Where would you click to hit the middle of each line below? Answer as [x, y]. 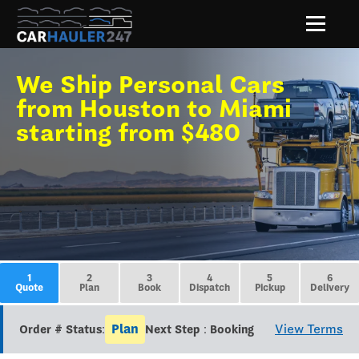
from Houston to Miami [154, 108]
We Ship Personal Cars [150, 84]
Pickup [270, 288]
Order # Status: [62, 329]
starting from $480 [128, 132]
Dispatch [210, 288]
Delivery [330, 288]
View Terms [309, 329]
